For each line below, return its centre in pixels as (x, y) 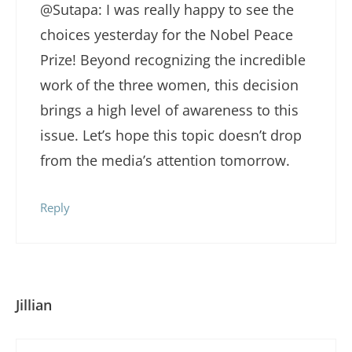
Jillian (34, 304)
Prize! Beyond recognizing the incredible (173, 59)
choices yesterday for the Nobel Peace (167, 34)
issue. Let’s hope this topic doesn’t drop (171, 135)
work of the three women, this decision (169, 84)
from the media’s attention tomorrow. (165, 160)
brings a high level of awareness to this (169, 110)
